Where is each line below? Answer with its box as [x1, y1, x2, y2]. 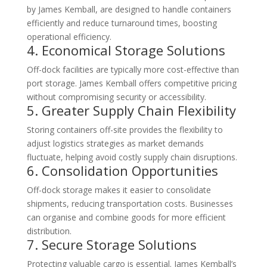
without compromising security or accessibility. [26, 91, 206, 103]
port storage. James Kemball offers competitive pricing [26, 77, 237, 89]
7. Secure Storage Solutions [26, 235, 197, 254]
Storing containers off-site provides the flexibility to [26, 124, 223, 136]
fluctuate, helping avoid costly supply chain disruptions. [26, 151, 237, 163]
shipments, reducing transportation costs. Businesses [26, 198, 233, 210]
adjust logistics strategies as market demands [26, 138, 204, 150]
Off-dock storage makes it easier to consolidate [26, 184, 211, 196]
